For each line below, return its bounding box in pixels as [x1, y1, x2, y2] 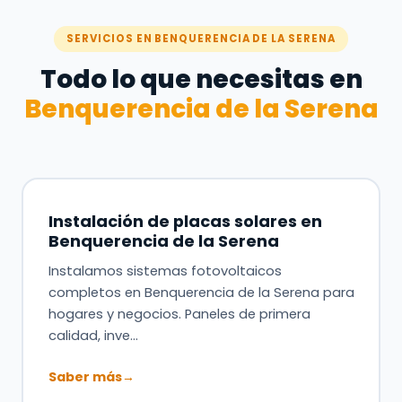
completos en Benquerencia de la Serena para [48, 283, 354, 301]
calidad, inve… [48, 326, 138, 345]
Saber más [48, 367, 122, 386]
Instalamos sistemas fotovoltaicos [48, 261, 282, 280]
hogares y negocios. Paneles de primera [48, 304, 310, 323]
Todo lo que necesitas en [39, 62, 363, 97]
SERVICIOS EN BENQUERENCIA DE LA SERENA [66, 31, 336, 46]
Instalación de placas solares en [48, 209, 322, 232]
